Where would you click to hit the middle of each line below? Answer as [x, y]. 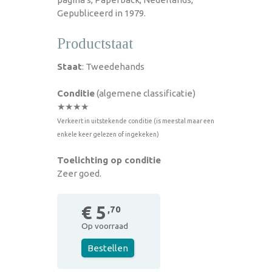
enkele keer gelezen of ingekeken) [108, 134]
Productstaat [95, 43]
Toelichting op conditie [109, 160]
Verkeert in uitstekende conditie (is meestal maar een [136, 121]
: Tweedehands [113, 66]
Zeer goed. [79, 173]
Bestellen [108, 248]
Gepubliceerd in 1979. [101, 13]
